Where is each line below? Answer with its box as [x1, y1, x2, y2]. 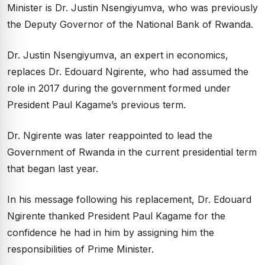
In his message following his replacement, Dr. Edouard [7, 193, 251, 205]
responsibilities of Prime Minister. [7, 243, 154, 255]
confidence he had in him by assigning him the [7, 227, 214, 238]
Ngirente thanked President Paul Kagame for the [7, 210, 225, 222]
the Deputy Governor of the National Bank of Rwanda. [7, 18, 253, 30]
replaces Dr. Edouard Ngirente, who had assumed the [7, 66, 248, 77]
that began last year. [7, 163, 98, 174]
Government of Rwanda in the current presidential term [7, 146, 257, 158]
